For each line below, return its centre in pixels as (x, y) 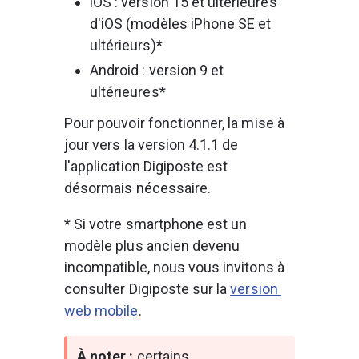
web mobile (101, 311)
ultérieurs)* (126, 45)
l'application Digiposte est (148, 166)
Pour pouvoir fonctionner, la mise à (176, 123)
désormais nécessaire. (138, 188)
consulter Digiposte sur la (147, 289)
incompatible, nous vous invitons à (176, 267)
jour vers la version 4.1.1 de (153, 145)
